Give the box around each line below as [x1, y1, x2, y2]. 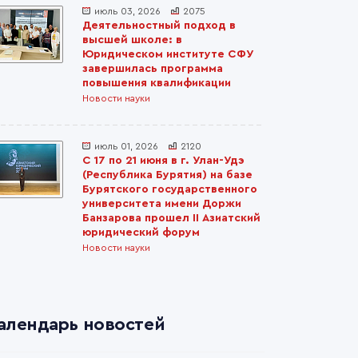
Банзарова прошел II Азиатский [82, 213, 261, 224]
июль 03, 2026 [94, 6, 161, 16]
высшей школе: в [82, 34, 182, 46]
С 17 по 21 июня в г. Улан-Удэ [82, 155, 245, 166]
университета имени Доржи [82, 198, 241, 209]
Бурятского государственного [82, 184, 257, 195]
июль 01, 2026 [94, 141, 158, 151]
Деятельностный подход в [82, 20, 236, 31]
